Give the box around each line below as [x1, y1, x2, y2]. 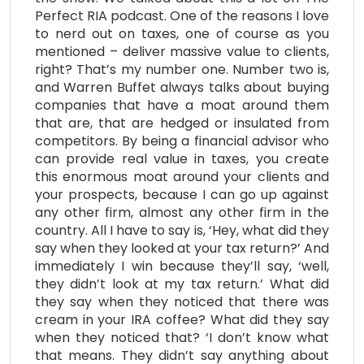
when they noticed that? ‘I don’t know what [35, 327, 329, 347]
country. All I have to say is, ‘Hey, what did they [35, 220, 329, 240]
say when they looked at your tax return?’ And [35, 238, 329, 258]
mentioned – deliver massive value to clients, [35, 41, 329, 61]
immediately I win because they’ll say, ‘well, [35, 256, 329, 275]
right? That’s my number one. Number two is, [35, 59, 329, 79]
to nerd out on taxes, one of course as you [35, 24, 329, 43]
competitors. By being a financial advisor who [35, 131, 329, 150]
